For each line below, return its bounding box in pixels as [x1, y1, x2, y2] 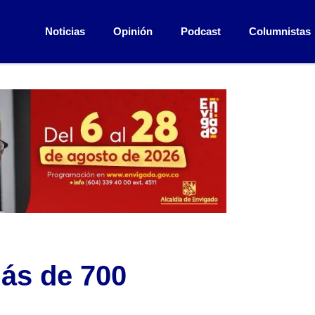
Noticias [44, 25, 85, 38]
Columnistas [248, 25, 311, 38]
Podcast [180, 25, 221, 38]
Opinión [112, 25, 153, 38]
